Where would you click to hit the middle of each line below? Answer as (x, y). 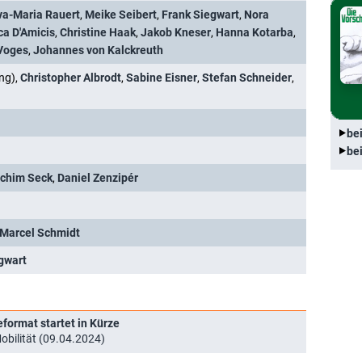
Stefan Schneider (247, 77)
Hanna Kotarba (255, 32)
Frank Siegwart (200, 14)
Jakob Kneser (176, 32)
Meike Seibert (121, 14)
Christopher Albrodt (71, 77)
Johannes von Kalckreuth (98, 50)
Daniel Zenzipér (98, 177)
